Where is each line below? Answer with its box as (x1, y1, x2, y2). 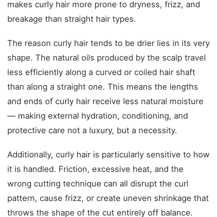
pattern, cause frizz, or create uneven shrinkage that (7, 193, 209, 203)
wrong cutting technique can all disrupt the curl (7, 179, 188, 188)
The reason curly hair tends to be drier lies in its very (7, 38, 210, 48)
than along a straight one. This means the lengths (7, 82, 198, 92)
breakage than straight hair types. (7, 14, 136, 24)
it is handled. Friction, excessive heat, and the (7, 164, 184, 174)
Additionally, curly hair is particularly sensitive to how (7, 150, 210, 159)
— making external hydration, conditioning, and (7, 111, 188, 121)
